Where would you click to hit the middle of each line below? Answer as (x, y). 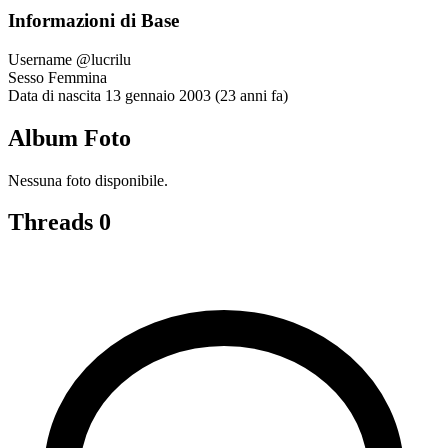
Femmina (77, 77)
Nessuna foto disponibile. (88, 180)
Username (40, 59)
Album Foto (69, 137)
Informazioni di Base (93, 21)
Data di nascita (54, 95)
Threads (53, 222)
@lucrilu (103, 59)
